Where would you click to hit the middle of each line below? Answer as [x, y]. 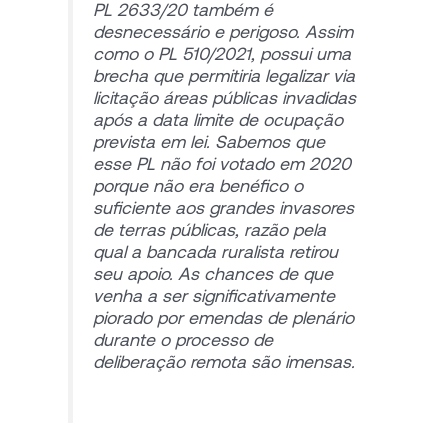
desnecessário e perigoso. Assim [222, 30]
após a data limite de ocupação [217, 118]
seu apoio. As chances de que [212, 272]
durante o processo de [182, 338]
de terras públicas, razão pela [209, 228]
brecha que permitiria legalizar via [223, 74]
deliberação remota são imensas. [223, 360]
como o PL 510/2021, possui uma [221, 52]
